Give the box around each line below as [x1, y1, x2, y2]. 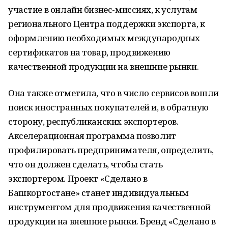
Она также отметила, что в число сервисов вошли [8, 87, 219, 99]
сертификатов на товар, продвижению [8, 46, 170, 58]
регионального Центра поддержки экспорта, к [8, 18, 205, 30]
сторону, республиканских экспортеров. [8, 116, 179, 127]
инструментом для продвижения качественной [8, 201, 211, 213]
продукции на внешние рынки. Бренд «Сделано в [8, 215, 216, 227]
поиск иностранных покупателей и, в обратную [8, 101, 209, 113]
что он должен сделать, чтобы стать [8, 158, 163, 170]
